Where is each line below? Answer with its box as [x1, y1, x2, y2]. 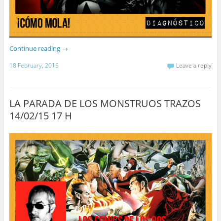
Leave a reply [176, 61, 212, 70]
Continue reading [9, 44, 62, 53]
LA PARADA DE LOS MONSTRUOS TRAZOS [9, 96, 201, 110]
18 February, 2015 [9, 61, 59, 70]
